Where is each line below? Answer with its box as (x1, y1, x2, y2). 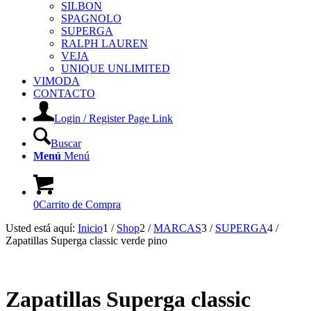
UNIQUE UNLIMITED (61, 62, 170, 74)
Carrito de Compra (39, 199, 121, 210)
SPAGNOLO (61, 12, 121, 24)
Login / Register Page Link (54, 112, 173, 124)
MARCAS (153, 222, 201, 234)
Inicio (78, 222, 103, 234)
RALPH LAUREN (61, 37, 148, 49)
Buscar (51, 137, 81, 149)
